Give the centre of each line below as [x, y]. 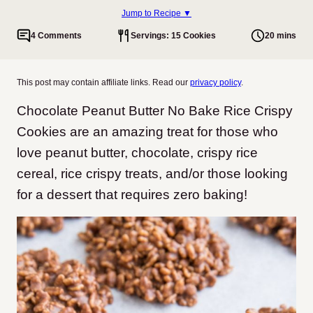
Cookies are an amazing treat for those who [147, 132]
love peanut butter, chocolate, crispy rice [137, 153]
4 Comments [56, 35]
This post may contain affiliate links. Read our [103, 82]
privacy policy [216, 82]
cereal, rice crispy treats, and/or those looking [152, 174]
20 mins [281, 35]
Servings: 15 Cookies [173, 35]
